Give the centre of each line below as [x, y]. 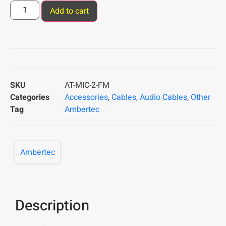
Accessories [86, 97]
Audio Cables [163, 97]
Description [52, 206]
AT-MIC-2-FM [87, 85]
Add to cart [70, 11]
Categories [30, 97]
